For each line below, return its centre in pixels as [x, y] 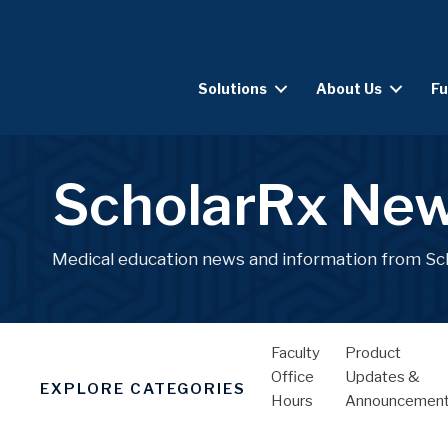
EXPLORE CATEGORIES [143, 389]
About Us [349, 89]
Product [373, 353]
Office [292, 377]
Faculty [295, 353]
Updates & [382, 377]
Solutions [232, 89]
